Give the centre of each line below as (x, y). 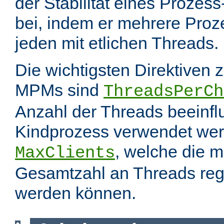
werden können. (75, 193)
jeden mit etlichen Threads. (117, 43)
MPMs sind (59, 90)
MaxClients (65, 153)
